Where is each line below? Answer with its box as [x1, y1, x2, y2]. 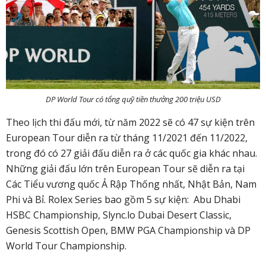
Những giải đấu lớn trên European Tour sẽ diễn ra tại [6, 162, 245, 176]
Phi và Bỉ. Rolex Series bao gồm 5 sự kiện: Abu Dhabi [6, 193, 240, 207]
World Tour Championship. [6, 239, 126, 253]
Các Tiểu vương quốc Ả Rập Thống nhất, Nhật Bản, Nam [6, 178, 256, 191]
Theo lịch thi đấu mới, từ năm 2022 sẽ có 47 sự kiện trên [6, 116, 255, 129]
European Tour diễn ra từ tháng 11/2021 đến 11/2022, [6, 131, 248, 145]
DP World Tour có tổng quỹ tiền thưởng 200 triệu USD [45, 94, 221, 105]
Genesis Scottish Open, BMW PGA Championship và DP [6, 224, 251, 237]
